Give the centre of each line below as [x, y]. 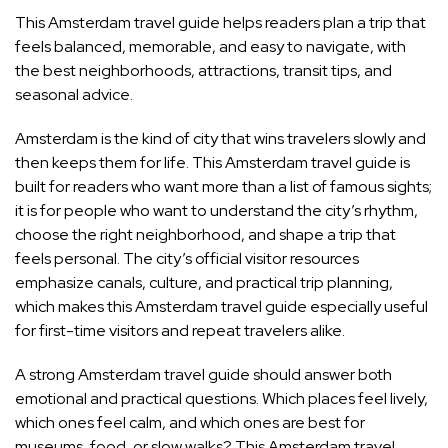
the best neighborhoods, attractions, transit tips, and [203, 71]
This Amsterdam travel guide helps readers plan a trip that [220, 23]
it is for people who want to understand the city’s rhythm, [216, 211]
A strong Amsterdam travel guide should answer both [203, 375]
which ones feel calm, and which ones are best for [190, 423]
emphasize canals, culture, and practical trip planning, [204, 283]
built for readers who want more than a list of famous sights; [223, 187]
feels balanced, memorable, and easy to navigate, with [210, 47]
